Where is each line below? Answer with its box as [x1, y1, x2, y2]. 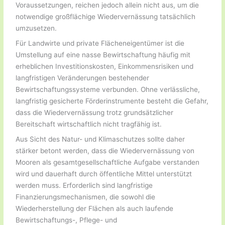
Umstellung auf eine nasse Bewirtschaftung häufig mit [16, 51, 191, 59]
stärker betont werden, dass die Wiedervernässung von [16, 147, 195, 155]
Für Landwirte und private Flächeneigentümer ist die [16, 39, 185, 48]
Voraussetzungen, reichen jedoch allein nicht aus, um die [16, 1, 199, 10]
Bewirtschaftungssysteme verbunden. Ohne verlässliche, [16, 85, 200, 94]
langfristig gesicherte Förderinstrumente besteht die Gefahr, [16, 97, 209, 105]
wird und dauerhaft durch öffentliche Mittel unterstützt [16, 170, 192, 178]
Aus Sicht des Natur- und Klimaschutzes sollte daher [16, 135, 185, 143]
